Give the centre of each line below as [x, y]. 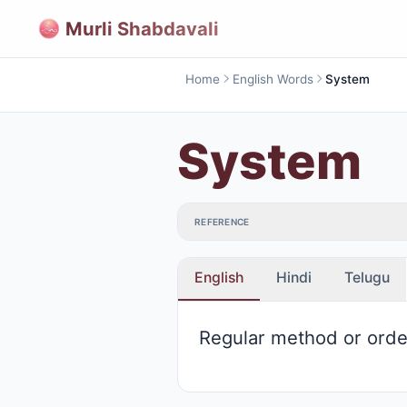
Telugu [367, 278]
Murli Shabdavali [142, 28]
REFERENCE [222, 221]
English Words [273, 79]
